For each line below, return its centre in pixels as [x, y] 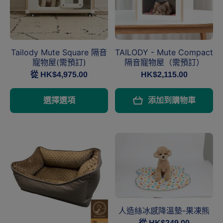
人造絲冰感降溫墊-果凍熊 [164, 211]
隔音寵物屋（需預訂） [164, 62]
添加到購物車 [171, 100]
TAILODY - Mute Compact [164, 53]
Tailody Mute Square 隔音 [59, 53]
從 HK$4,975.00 [59, 75]
